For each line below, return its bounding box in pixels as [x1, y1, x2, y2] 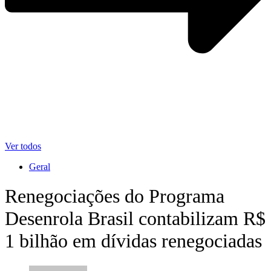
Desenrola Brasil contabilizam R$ [5, 207, 266, 230]
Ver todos [5, 140, 41, 151]
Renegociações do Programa [5, 185, 224, 207]
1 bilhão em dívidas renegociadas [5, 230, 262, 252]
